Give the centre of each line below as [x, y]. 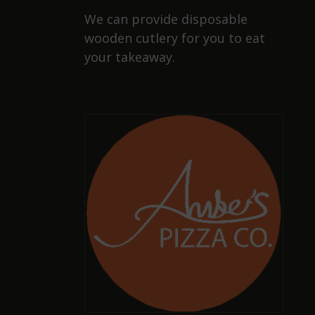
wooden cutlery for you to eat [174, 38]
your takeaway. [129, 57]
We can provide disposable [166, 19]
